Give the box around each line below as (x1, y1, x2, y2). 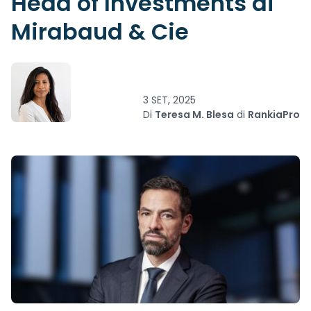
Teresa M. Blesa (155, 108, 234, 121)
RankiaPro (248, 108, 300, 121)
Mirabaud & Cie (11, 16, 189, 47)
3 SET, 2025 (143, 93, 196, 107)
